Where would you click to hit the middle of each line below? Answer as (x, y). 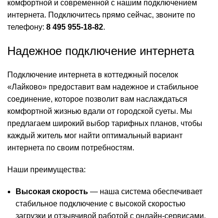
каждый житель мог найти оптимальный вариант (95, 136)
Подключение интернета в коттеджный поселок (93, 75)
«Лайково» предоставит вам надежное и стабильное (103, 87)
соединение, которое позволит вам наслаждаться (97, 99)
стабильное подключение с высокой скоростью (100, 204)
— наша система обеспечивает (145, 192)
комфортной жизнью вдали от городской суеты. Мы (100, 111)
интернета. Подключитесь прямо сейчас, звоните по (101, 15)
